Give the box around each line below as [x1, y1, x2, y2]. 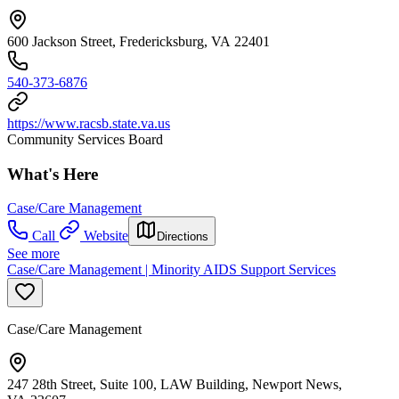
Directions [157, 230, 208, 244]
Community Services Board [7, 131, 163, 147]
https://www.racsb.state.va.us [7, 115, 170, 131]
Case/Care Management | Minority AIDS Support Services [7, 262, 336, 278]
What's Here [7, 164, 98, 183]
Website [84, 228, 128, 244]
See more [7, 246, 60, 262]
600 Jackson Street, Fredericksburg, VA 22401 [7, 33, 270, 49]
